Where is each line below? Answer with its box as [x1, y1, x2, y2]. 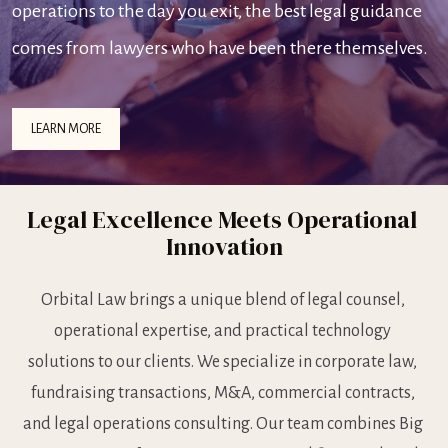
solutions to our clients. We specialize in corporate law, [28, 352, 417, 371]
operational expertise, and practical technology [54, 321, 391, 340]
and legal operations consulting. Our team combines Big [22, 414, 423, 433]
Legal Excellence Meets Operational [26, 203, 417, 237]
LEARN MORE [31, 121, 102, 136]
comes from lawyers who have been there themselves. [12, 37, 429, 58]
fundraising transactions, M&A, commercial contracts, [30, 383, 415, 402]
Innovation [165, 230, 283, 264]
